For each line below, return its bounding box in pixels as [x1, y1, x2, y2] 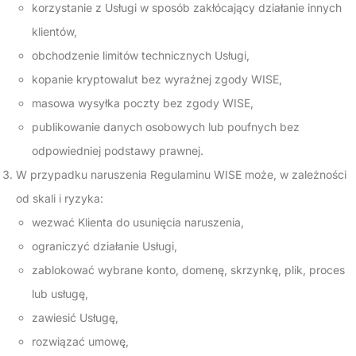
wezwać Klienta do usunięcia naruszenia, [32, 215, 244, 229]
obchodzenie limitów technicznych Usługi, [32, 48, 250, 62]
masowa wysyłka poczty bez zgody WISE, [32, 96, 253, 110]
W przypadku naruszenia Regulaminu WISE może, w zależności [16, 168, 346, 181]
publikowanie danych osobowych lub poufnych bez [32, 120, 300, 133]
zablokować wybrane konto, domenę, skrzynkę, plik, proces [32, 263, 345, 277]
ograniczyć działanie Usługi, [32, 239, 177, 253]
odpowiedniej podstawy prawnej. [32, 144, 203, 157]
